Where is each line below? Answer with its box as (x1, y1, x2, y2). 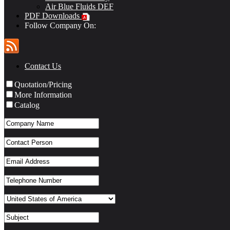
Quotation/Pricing (14, 80, 72, 89)
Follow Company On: (25, 21, 96, 30)
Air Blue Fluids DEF (45, 2, 113, 11)
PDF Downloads (25, 11, 82, 21)
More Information (14, 90, 72, 99)
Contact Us (25, 61, 61, 70)
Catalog (14, 100, 40, 109)
